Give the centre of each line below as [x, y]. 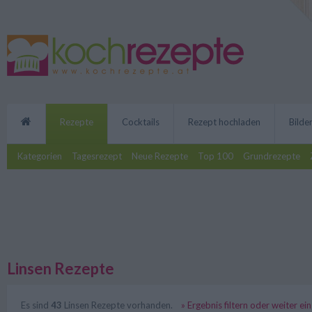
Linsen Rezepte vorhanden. [118, 305]
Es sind [36, 305]
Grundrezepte [272, 156]
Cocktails [141, 122]
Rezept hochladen [224, 122]
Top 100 [216, 156]
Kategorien [40, 156]
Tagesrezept [97, 156]
